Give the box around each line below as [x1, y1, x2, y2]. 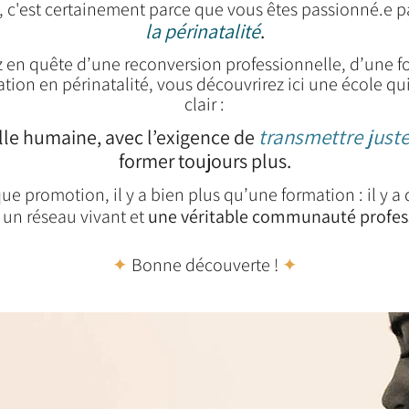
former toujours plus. [118, 148, 291, 173]
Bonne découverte [127, 253, 270, 277]
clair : [184, 92, 225, 116]
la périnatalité [144, 18, 260, 44]
